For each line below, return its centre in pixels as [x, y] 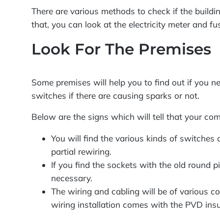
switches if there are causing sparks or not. [116, 95]
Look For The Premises [122, 49]
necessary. [72, 178]
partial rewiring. [82, 151]
